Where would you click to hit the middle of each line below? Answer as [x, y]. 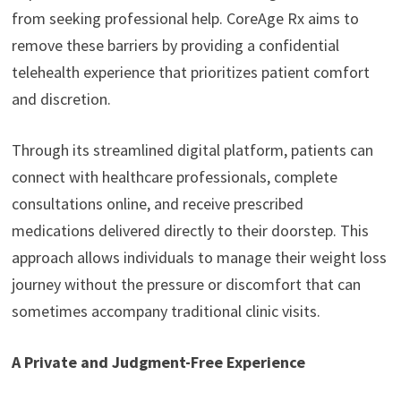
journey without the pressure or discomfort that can [186, 285]
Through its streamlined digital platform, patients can [192, 150]
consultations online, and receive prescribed [157, 204]
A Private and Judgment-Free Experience [158, 363]
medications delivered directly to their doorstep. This [190, 231]
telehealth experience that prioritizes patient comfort [190, 73]
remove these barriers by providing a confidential [175, 46]
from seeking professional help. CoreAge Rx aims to [185, 19]
